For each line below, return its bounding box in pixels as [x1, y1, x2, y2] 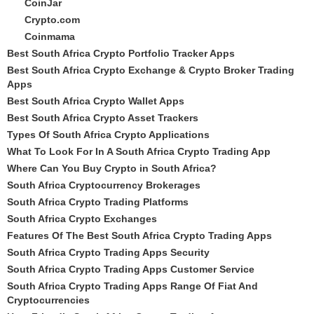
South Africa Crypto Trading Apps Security [7, 247, 210, 258]
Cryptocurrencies [7, 294, 90, 306]
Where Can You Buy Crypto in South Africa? [7, 163, 217, 174]
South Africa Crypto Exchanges [7, 213, 157, 224]
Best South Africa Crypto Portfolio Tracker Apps [7, 48, 235, 59]
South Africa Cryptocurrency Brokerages [7, 179, 200, 191]
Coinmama [25, 31, 75, 42]
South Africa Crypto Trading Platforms [7, 196, 189, 207]
